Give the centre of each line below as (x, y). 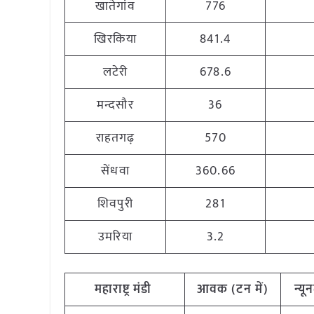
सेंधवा (115, 171)
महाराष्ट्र (112, 289)
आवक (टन (224, 289)
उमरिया (115, 237)
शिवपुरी (115, 204)
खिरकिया (115, 39)
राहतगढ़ (115, 138)
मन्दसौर (115, 105)
